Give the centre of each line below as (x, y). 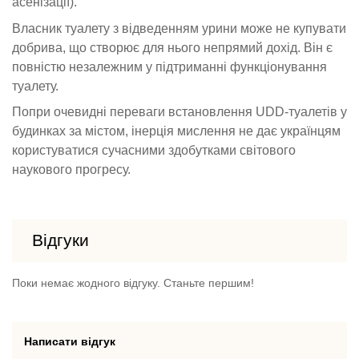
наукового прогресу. (71, 170)
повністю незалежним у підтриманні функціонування (169, 67)
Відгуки (61, 240)
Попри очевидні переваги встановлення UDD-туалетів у (179, 112)
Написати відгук (70, 341)
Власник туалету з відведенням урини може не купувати (179, 28)
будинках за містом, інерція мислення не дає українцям (176, 131)
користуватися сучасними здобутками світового (154, 151)
